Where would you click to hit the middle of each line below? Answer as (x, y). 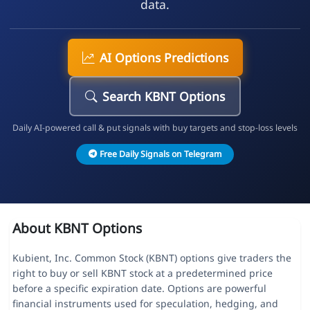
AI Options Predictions (164, 57)
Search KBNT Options (164, 96)
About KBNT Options (77, 228)
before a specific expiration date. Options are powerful (139, 289)
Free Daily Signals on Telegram (160, 154)
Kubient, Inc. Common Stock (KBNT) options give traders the (152, 258)
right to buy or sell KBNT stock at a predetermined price (142, 273)
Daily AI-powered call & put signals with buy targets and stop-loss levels (155, 127)
